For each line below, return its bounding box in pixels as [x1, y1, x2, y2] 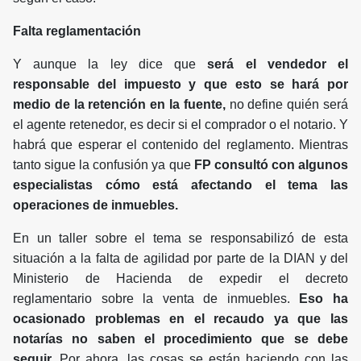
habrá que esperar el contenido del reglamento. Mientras [13, 138, 348, 152]
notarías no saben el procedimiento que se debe [13, 332, 348, 346]
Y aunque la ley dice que [13, 57, 208, 72]
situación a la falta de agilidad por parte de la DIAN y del [13, 251, 348, 266]
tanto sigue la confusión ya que [13, 158, 194, 172]
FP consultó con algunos [193, 158, 349, 172]
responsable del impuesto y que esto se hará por [13, 77, 348, 92]
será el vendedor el [207, 57, 349, 72]
